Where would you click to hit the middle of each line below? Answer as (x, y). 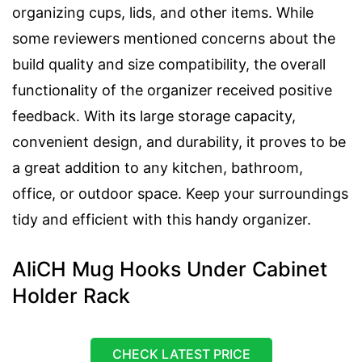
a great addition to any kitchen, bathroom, (158, 167)
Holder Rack (71, 295)
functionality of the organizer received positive (172, 90)
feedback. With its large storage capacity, (154, 116)
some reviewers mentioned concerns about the (174, 38)
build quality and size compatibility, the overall (169, 64)
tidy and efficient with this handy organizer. (162, 219)
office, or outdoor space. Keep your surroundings (180, 193)
